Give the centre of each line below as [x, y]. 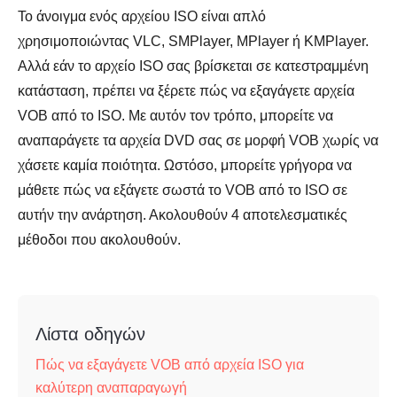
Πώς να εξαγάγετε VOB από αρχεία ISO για [170, 365]
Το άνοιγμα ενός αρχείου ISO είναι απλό [142, 16]
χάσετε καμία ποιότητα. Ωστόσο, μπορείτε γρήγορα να [185, 165]
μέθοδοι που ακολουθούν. [99, 240]
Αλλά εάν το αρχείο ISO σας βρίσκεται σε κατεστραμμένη [193, 66]
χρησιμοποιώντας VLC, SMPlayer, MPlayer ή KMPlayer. [193, 41]
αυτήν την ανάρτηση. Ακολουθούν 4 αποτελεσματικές [183, 215]
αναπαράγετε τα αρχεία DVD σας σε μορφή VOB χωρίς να [198, 140]
